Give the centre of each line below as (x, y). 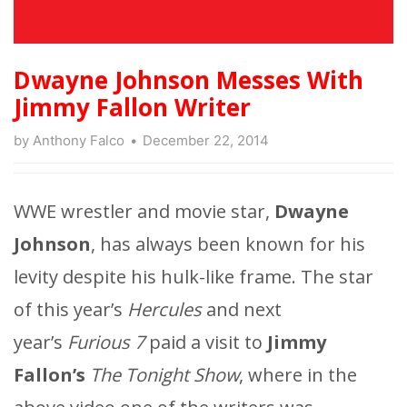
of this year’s (70, 309)
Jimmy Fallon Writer (132, 107)
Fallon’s (50, 374)
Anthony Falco (79, 140)
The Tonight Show (164, 374)
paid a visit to (206, 342)
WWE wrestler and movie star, (144, 211)
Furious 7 (106, 342)
